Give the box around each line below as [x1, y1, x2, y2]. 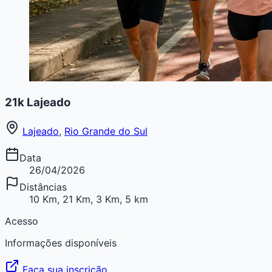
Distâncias [19, 181, 67, 194]
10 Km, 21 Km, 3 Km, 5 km [29, 193, 148, 206]
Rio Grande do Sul [64, 125, 148, 138]
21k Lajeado [5, 95, 70, 109]
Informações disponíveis [5, 237, 117, 250]
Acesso [5, 215, 38, 228]
